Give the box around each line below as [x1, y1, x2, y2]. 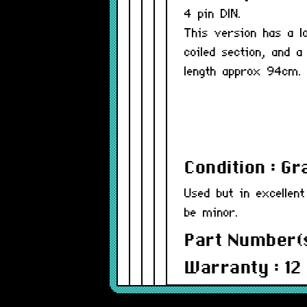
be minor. [184, 208, 238, 219]
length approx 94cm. [184, 66, 302, 78]
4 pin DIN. [184, 9, 241, 21]
